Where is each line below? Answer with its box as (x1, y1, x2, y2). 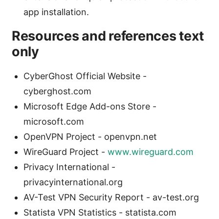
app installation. (23, 7, 89, 18)
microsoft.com (23, 116, 84, 127)
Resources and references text (12, 28, 204, 44)
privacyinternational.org (23, 177, 123, 188)
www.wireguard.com (108, 147, 194, 157)
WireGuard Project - (23, 147, 108, 157)
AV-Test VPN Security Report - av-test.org (23, 192, 199, 203)
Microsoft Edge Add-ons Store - (23, 101, 156, 112)
